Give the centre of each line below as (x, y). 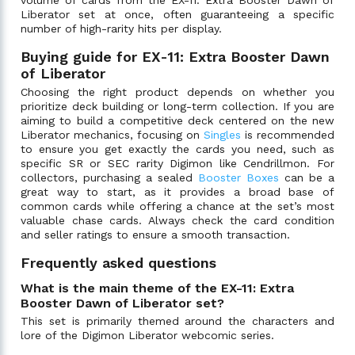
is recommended (288, 134)
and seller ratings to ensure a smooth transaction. (155, 234)
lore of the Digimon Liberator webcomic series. (147, 335)
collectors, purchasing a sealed (109, 177)
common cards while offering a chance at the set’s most (177, 206)
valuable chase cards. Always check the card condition (177, 220)
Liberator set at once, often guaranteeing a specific (177, 14)
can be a (307, 177)
